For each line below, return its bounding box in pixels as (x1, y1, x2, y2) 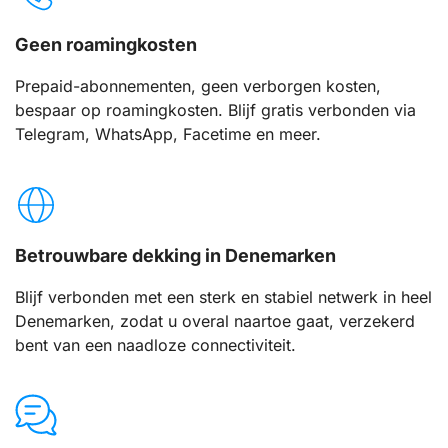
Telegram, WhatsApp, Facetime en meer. (15, 124, 321, 145)
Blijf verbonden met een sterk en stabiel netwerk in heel (15, 286, 432, 307)
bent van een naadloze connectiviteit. (15, 334, 296, 355)
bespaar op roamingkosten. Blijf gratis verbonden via (15, 100, 416, 121)
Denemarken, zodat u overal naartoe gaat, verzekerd (15, 310, 415, 331)
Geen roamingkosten (15, 34, 197, 56)
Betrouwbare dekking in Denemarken (15, 244, 336, 266)
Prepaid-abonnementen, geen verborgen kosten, (15, 76, 381, 97)
